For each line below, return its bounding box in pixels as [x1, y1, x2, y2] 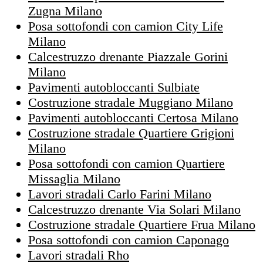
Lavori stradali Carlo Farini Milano [28, 187, 211, 202]
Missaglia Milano [28, 171, 120, 187]
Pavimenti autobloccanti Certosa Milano [28, 110, 238, 126]
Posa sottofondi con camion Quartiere [28, 156, 225, 171]
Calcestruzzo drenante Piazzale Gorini [28, 49, 228, 65]
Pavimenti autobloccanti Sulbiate [28, 80, 200, 95]
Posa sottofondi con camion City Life [28, 19, 223, 34]
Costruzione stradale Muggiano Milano [28, 95, 233, 110]
